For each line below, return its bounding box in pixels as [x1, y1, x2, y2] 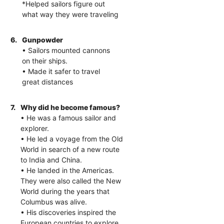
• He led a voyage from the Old [20, 134, 123, 143]
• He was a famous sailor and [20, 113, 116, 122]
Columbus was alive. [20, 197, 87, 206]
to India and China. [20, 155, 82, 164]
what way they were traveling [22, 9, 119, 18]
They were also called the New [20, 176, 121, 185]
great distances [22, 77, 73, 86]
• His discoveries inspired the [20, 207, 116, 216]
